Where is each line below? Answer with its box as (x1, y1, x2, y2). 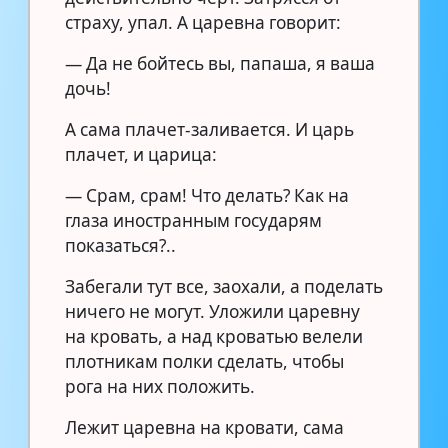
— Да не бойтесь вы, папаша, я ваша (65, 51, 375, 75)
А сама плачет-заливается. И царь (65, 117, 354, 141)
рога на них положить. (65, 374, 255, 398)
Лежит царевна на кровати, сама (65, 415, 344, 439)
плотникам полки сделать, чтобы (65, 349, 344, 373)
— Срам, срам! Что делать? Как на (65, 183, 349, 207)
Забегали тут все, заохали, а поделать (65, 274, 383, 298)
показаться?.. (65, 233, 176, 257)
